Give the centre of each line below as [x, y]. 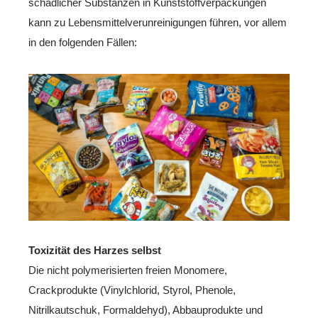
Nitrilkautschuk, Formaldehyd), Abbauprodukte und [146, 309]
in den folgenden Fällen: [83, 42]
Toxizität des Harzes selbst [95, 250]
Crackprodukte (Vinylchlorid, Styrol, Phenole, [132, 290]
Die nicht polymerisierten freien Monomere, [128, 270]
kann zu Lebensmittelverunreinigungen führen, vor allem [158, 22]
